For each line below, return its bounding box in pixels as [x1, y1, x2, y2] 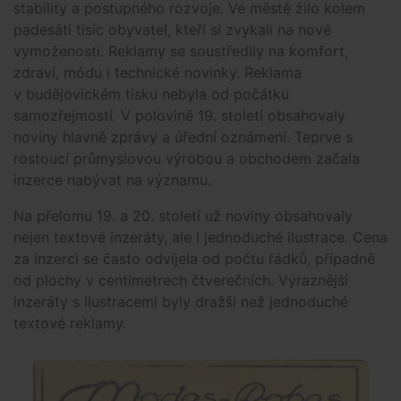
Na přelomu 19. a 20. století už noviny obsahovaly [13, 206, 353, 225]
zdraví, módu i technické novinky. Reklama [13, 63, 302, 81]
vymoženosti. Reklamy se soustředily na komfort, [13, 41, 348, 60]
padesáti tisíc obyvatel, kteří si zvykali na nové [13, 20, 331, 38]
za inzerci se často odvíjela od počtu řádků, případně [13, 249, 375, 268]
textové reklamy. [13, 313, 126, 332]
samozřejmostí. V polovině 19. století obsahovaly [13, 106, 346, 124]
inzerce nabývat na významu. [13, 170, 211, 189]
